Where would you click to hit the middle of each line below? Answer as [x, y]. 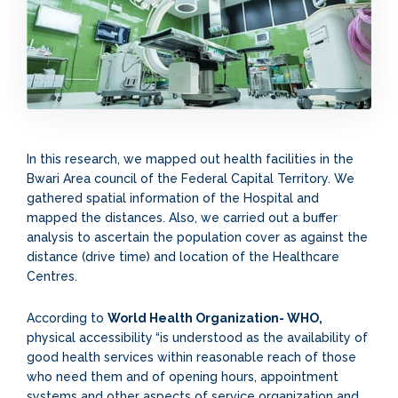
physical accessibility [90, 337]
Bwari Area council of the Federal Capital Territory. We [191, 178]
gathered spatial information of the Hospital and [173, 198]
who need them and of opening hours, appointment [183, 376]
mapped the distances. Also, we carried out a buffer [182, 217]
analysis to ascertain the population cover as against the [197, 237]
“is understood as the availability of [262, 337]
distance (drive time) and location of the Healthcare [183, 256]
